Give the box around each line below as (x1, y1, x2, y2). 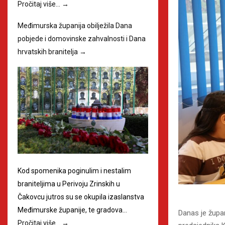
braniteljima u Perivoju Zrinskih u (18, 180, 120, 188)
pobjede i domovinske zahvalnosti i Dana (18, 34, 146, 43)
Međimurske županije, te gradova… (18, 206, 127, 214)
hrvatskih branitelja (18, 47, 79, 56)
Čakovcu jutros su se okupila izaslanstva (18, 193, 144, 201)
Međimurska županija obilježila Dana (18, 21, 132, 30)
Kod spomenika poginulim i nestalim (18, 167, 131, 175)
